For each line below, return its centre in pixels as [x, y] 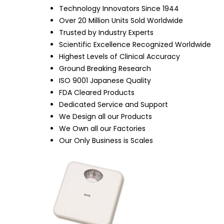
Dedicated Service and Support [113, 104]
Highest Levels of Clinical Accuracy [119, 56]
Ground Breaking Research [105, 68]
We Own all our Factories [102, 128]
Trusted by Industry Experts [106, 32]
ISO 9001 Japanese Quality [105, 80]
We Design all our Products [105, 116]
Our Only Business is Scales [106, 140]
